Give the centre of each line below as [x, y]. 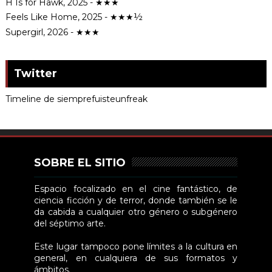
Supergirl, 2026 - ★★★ [52, 32]
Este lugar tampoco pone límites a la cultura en [136, 247]
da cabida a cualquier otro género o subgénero [136, 212]
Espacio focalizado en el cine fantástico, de [136, 189]
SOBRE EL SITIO [80, 163]
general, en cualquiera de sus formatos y [136, 258]
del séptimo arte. [70, 224]
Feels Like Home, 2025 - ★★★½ [74, 17]
